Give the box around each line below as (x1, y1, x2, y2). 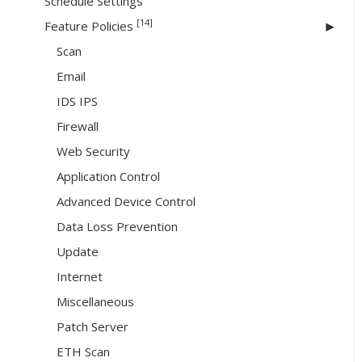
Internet (57, 268, 103, 285)
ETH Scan (57, 343, 110, 360)
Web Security (57, 143, 130, 160)
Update (57, 243, 99, 260)
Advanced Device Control (57, 193, 196, 210)
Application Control (57, 168, 160, 185)
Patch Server (57, 318, 128, 335)
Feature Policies (44, 18, 137, 35)
